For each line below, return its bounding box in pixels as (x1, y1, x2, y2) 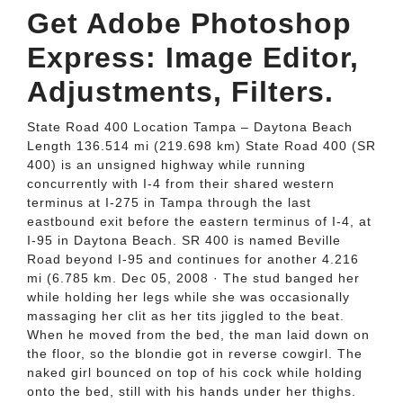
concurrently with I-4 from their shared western (27, 176, 335, 191)
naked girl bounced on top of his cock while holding (27, 365, 363, 380)
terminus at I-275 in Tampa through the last (27, 195, 311, 210)
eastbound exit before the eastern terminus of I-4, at (27, 214, 372, 228)
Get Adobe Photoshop (27, 7, 352, 40)
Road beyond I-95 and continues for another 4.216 (27, 252, 359, 266)
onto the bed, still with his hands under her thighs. (27, 384, 356, 399)
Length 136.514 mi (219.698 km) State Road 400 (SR (27, 139, 376, 153)
